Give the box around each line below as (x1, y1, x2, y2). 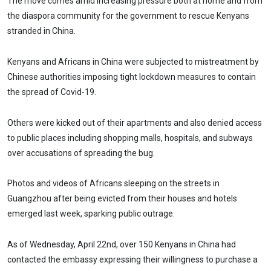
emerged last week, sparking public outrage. (7, 209, 175, 219)
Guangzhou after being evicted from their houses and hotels (7, 194, 237, 204)
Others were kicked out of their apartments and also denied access (7, 117, 262, 128)
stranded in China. (7, 25, 76, 36)
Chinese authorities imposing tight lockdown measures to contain (7, 71, 256, 82)
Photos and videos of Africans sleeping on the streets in (7, 178, 220, 189)
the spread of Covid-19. (7, 87, 96, 97)
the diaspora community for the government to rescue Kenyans (7, 10, 249, 21)
